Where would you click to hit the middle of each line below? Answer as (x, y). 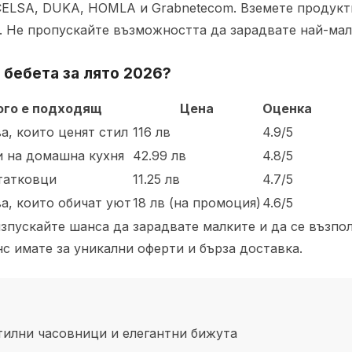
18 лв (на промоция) (197, 203)
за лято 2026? (115, 73)
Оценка (287, 108)
